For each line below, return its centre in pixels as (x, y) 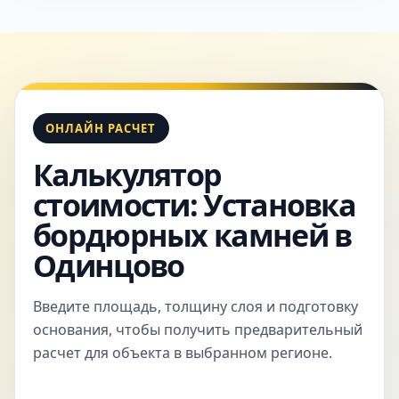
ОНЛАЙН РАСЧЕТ (101, 128)
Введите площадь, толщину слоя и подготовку (195, 306)
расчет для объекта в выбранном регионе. (183, 353)
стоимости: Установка (194, 205)
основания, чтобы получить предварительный (198, 330)
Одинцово (109, 265)
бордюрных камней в (192, 235)
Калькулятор (127, 175)
